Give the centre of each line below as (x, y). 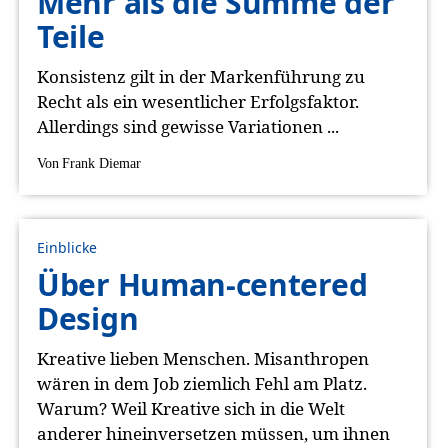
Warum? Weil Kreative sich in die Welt (191, 408)
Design (88, 318)
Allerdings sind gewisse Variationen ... (188, 126)
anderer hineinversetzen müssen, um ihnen (213, 433)
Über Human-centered (202, 284)
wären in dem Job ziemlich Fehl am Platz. (202, 383)
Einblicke (67, 247)
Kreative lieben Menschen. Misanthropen (203, 358)
